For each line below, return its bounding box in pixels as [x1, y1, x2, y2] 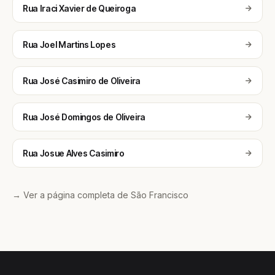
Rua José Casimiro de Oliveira [23, 76, 141, 86]
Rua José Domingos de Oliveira [23, 112, 145, 122]
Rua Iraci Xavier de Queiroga [23, 3, 136, 14]
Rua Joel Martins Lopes [23, 39, 116, 50]
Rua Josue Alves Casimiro [23, 148, 125, 158]
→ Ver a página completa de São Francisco [12, 190, 188, 200]
